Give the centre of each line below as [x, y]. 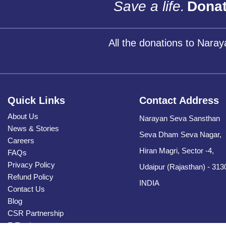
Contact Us [26, 189]
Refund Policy [31, 177]
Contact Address [179, 100]
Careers [21, 140]
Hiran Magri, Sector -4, [177, 150]
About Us [23, 116]
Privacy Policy [31, 164]
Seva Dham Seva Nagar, [181, 134]
